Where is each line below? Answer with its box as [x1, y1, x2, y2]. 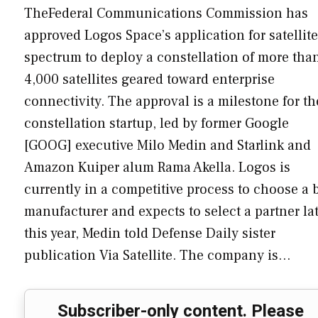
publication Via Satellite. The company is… [24, 246, 291, 265]
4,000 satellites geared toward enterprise [24, 70, 275, 89]
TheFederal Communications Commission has [24, 4, 308, 23]
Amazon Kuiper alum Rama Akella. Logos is [24, 158, 290, 177]
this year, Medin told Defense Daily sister [24, 224, 275, 243]
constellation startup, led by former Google [24, 114, 289, 133]
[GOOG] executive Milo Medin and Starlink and [24, 136, 311, 155]
